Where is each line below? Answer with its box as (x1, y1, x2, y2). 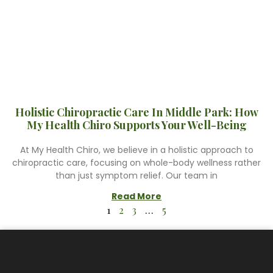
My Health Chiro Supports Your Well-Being (26, 118, 247, 132)
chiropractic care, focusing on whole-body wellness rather (12, 157, 261, 169)
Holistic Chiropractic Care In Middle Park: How (15, 105, 258, 119)
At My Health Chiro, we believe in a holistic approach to (19, 144, 253, 156)
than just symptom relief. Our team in (55, 169, 218, 182)
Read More (112, 190, 161, 202)
